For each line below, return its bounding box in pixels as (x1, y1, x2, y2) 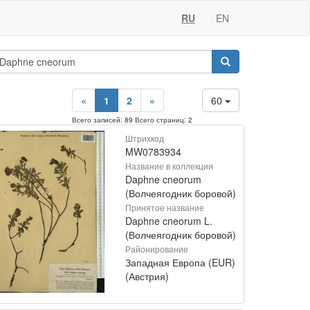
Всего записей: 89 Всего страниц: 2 (72, 115, 192, 125)
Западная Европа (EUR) (125, 255, 235, 269)
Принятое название (125, 201, 204, 213)
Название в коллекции (125, 160, 213, 172)
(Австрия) (125, 269, 169, 283)
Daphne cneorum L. (125, 214, 212, 228)
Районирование (125, 243, 188, 255)
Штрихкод (125, 132, 164, 144)
